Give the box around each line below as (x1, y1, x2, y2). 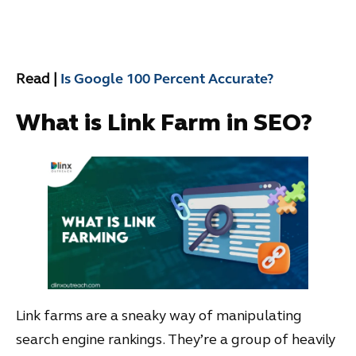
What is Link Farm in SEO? (16, 107, 312, 137)
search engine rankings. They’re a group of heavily (16, 331, 335, 349)
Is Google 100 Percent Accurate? (60, 70, 273, 88)
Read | (16, 70, 57, 88)
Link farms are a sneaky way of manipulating (16, 307, 302, 325)
